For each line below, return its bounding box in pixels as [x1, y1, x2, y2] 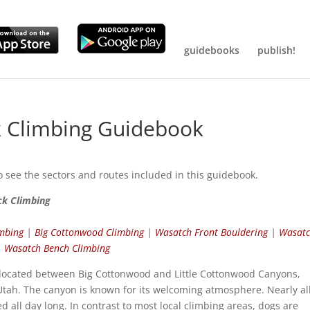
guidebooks [183, 44, 239, 57]
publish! [257, 44, 295, 57]
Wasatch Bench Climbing [4, 241, 111, 255]
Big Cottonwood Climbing [35, 226, 145, 239]
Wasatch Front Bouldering [155, 226, 268, 239]
